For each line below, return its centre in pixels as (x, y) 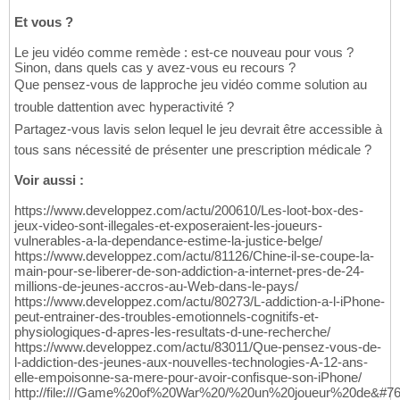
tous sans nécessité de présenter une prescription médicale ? (193, 150)
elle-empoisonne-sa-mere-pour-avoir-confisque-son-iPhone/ (188, 378)
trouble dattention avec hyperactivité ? (124, 107)
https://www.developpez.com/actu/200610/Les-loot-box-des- (189, 211)
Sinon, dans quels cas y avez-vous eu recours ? (155, 68)
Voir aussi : (49, 180)
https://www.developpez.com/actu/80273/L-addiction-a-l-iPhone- (200, 302)
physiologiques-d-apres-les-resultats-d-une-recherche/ (172, 332)
